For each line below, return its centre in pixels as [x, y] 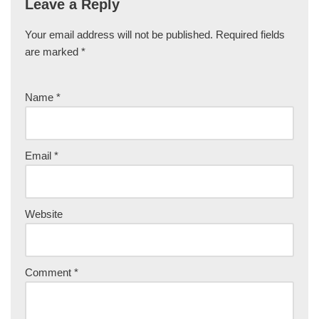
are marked [53, 52]
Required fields [250, 35]
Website [44, 214]
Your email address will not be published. [119, 35]
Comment [49, 273]
